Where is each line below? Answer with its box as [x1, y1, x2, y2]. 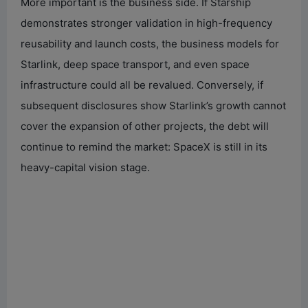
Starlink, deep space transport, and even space [21, 57, 250, 71]
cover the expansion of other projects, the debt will [21, 119, 269, 133]
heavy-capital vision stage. [21, 160, 150, 174]
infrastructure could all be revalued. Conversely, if [21, 78, 263, 91]
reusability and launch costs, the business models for [21, 36, 279, 50]
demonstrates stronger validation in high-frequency [21, 16, 272, 30]
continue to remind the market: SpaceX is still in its [21, 140, 267, 153]
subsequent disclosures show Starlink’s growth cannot [21, 98, 286, 112]
